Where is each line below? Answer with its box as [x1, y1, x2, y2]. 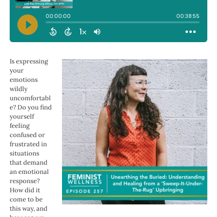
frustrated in [10, 140, 47, 149]
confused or [10, 131, 45, 139]
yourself [10, 112, 34, 121]
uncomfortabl [10, 94, 51, 103]
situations [10, 149, 39, 158]
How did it [10, 186, 40, 195]
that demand [10, 158, 47, 167]
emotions [10, 76, 38, 84]
